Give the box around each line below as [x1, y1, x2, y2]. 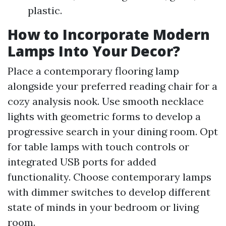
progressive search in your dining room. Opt [8, 125, 218, 138]
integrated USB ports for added [8, 155, 156, 168]
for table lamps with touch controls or [8, 140, 189, 153]
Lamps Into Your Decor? [8, 41, 180, 61]
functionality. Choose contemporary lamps [8, 171, 211, 184]
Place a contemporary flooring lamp [8, 65, 179, 78]
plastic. [28, 4, 62, 17]
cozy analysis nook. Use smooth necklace [8, 95, 204, 108]
